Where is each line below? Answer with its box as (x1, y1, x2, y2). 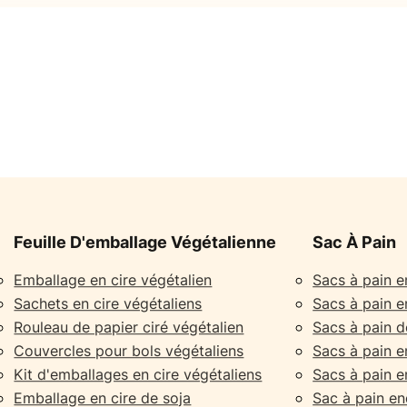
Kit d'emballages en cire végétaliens (14, 364, 263, 383)
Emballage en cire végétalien (14, 270, 213, 289)
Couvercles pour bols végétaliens (14, 341, 244, 360)
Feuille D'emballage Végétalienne (14, 233, 277, 253)
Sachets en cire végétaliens (14, 293, 203, 313)
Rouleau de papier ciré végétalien (14, 317, 244, 336)
